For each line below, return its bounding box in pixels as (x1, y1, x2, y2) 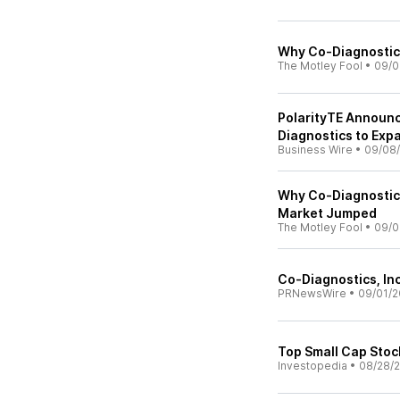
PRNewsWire (278, 287, 346, 300)
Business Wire (278, 143, 353, 156)
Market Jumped (278, 205, 377, 221)
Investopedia (278, 359, 347, 372)
